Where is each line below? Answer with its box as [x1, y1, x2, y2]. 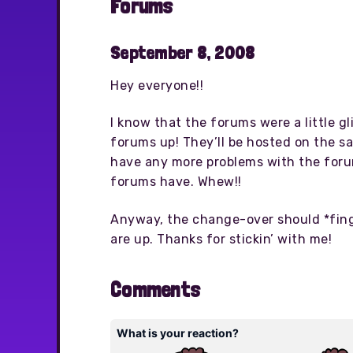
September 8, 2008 [110, 42, 255, 63]
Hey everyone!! [110, 78, 203, 93]
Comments [110, 277, 200, 303]
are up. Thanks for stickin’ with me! [110, 231, 332, 247]
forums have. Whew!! [110, 174, 242, 190]
